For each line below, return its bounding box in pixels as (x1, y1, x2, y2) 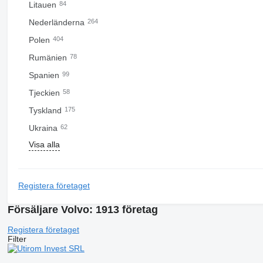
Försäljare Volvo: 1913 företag (7, 204, 158, 215)
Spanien (28, 70, 62, 80)
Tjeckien (28, 88, 62, 97)
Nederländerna (28, 18, 87, 27)
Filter (7, 234, 26, 244)
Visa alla (28, 140, 60, 149)
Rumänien (28, 53, 69, 62)
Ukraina (28, 123, 60, 133)
